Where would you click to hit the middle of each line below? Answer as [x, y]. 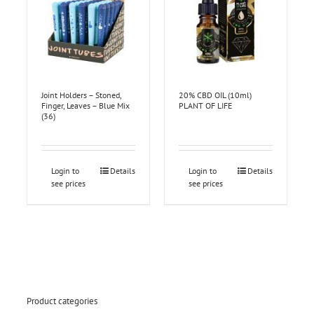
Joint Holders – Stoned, [81, 95]
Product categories [62, 301]
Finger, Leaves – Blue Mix [85, 105]
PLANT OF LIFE [205, 105]
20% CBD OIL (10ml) [215, 95]
